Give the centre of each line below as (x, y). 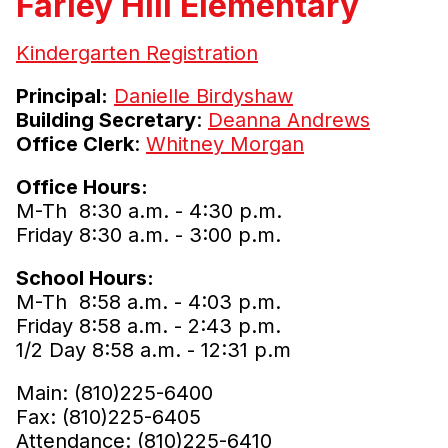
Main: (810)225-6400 (114, 393)
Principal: (62, 96)
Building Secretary (106, 120)
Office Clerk (75, 144)
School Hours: (85, 278)
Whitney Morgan (225, 144)
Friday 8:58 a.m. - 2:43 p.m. (148, 326)
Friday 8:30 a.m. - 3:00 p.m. (148, 235)
